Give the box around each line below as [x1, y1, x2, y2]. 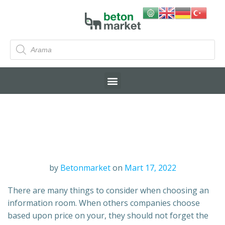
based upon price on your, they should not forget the [8, 210, 208, 221]
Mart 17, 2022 [124, 162, 176, 174]
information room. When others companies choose [8, 197, 200, 209]
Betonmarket [60, 162, 110, 174]
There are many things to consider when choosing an [8, 185, 209, 196]
